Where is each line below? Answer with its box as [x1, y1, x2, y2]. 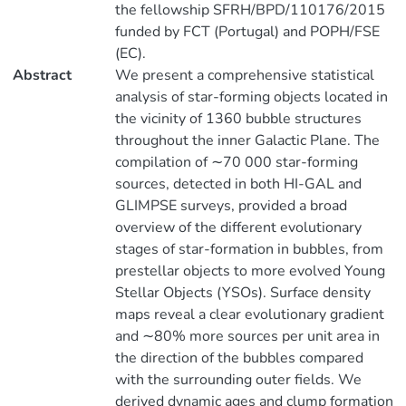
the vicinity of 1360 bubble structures [114, 109, 362, 129]
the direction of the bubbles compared [114, 348, 363, 368]
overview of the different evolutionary [114, 217, 362, 237]
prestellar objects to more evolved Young [114, 261, 385, 281]
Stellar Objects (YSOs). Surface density [114, 283, 371, 303]
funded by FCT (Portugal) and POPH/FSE [114, 22, 380, 42]
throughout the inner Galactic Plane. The [114, 130, 380, 150]
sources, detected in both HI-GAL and [114, 174, 362, 194]
